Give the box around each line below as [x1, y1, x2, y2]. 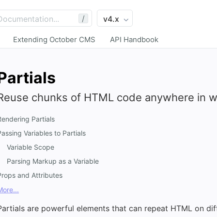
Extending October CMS [13, 35, 95, 44]
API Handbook [110, 35, 158, 44]
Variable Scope [7, 143, 54, 151]
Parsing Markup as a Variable [7, 157, 99, 165]
